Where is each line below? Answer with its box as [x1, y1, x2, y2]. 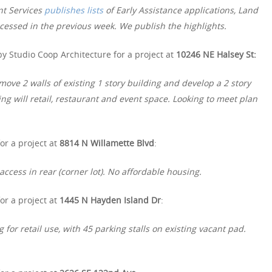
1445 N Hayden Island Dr [59, 194, 161, 206]
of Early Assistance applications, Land [103, 4, 258, 16]
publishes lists [44, 4, 103, 16]
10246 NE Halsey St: [176, 48, 256, 60]
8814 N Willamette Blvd [59, 137, 154, 149]
